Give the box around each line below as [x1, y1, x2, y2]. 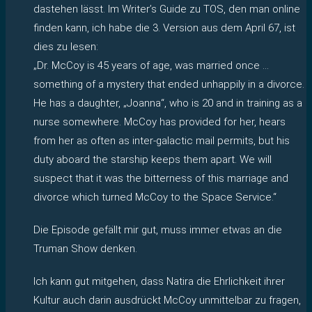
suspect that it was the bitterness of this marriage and [33, 171, 288, 185]
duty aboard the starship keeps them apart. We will [33, 153, 272, 166]
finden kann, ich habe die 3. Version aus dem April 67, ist [33, 21, 295, 34]
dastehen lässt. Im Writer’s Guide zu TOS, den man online [33, 2, 300, 15]
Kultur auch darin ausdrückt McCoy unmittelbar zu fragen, [33, 293, 301, 306]
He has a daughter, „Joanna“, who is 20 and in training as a [33, 96, 302, 109]
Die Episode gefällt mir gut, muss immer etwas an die [33, 223, 282, 236]
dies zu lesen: [33, 40, 98, 53]
